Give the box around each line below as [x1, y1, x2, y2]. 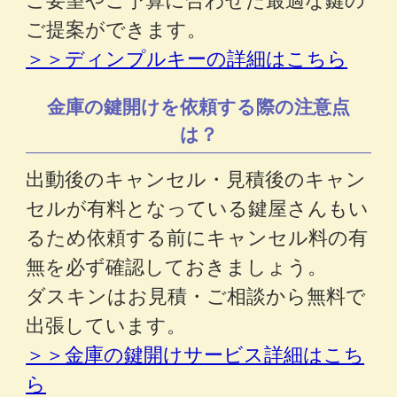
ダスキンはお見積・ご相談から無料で [26, 281, 367, 309]
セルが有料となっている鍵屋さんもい [26, 193, 370, 222]
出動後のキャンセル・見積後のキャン [26, 164, 367, 192]
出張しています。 [26, 310, 187, 339]
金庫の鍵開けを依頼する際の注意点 [47, 92, 350, 120]
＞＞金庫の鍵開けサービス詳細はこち [26, 339, 365, 368]
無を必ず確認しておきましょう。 [26, 252, 328, 280]
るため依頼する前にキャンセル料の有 [26, 222, 369, 251]
